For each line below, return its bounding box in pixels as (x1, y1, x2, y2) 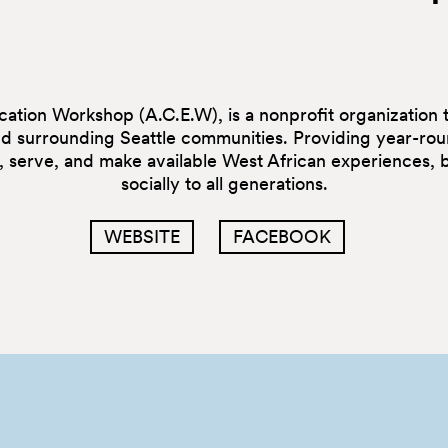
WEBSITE (104, 225, 181, 247)
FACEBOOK (233, 225, 332, 247)
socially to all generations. (120, 172, 328, 194)
